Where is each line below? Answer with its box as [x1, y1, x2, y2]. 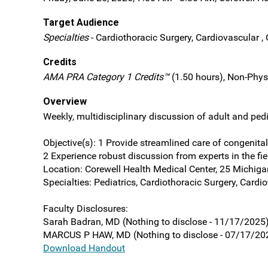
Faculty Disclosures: [43, 203, 128, 214]
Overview [43, 96, 87, 107]
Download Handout [43, 242, 125, 254]
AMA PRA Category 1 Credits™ [43, 71, 169, 83]
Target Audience [43, 17, 119, 28]
